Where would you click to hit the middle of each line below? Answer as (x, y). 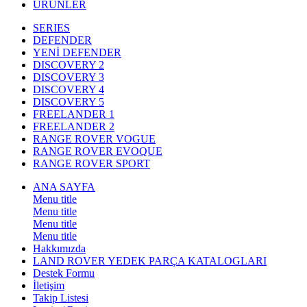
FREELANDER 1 (74, 114)
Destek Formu (64, 273)
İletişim (49, 286)
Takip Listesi (61, 298)
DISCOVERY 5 (69, 102)
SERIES (51, 28)
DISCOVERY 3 (69, 77)
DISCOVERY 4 (69, 90)
